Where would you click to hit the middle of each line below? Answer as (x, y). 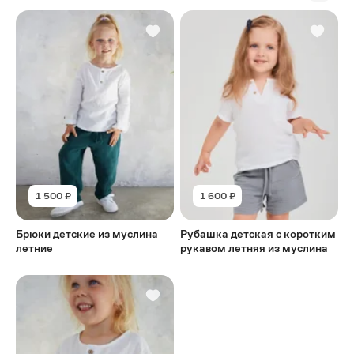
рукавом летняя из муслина (254, 248)
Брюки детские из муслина (87, 233)
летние (34, 248)
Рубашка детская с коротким (258, 233)
